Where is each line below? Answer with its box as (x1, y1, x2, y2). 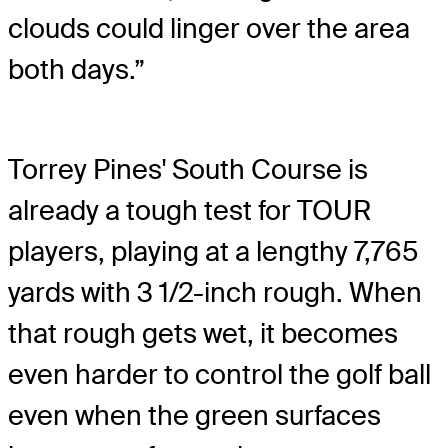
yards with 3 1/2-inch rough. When (8, 275, 422, 311)
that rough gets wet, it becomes (8, 316, 398, 352)
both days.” (8, 52, 145, 88)
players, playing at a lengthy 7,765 (8, 234, 418, 270)
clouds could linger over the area (8, 11, 410, 47)
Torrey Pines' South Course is (8, 152, 368, 188)
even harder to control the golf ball (8, 357, 431, 393)
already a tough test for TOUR (8, 193, 371, 229)
